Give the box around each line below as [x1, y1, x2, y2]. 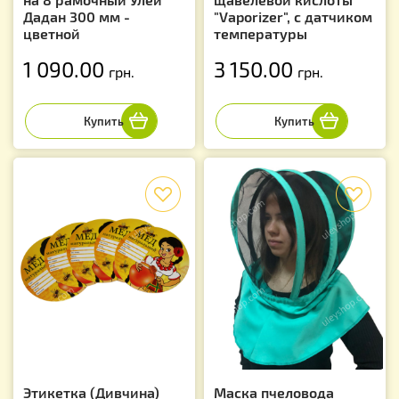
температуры [214, 24, 307, 42]
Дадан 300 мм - [23, 7, 130, 25]
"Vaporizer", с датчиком [214, 7, 372, 25]
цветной [23, 24, 80, 42]
